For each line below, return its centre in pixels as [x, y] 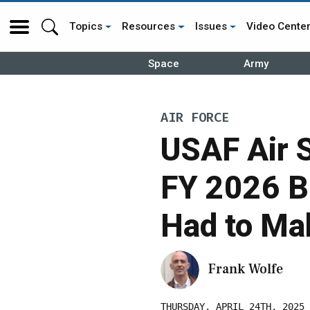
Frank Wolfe [246, 269]
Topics [86, 26]
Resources [149, 26]
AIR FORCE [195, 118]
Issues [211, 26]
